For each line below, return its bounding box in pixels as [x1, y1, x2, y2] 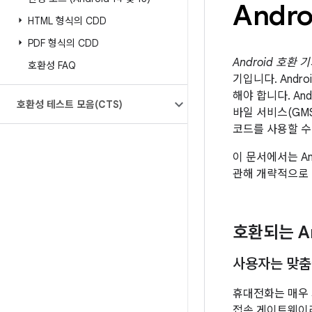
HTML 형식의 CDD [28, 15, 107, 27]
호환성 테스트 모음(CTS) [17, 98, 123, 111]
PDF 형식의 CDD [28, 37, 99, 49]
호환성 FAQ [28, 59, 76, 72]
